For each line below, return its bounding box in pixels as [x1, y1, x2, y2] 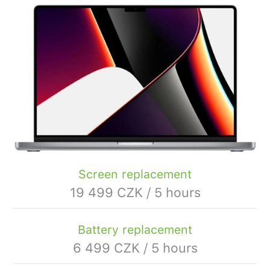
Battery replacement [78, 222, 192, 237]
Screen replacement [78, 167, 192, 182]
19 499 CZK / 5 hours [69, 184, 201, 201]
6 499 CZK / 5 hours [72, 240, 198, 256]
